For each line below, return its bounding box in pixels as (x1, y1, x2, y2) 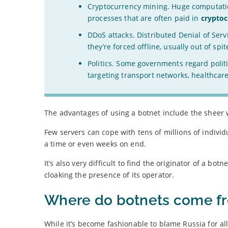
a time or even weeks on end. (44, 139, 146, 149)
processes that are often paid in (88, 13, 201, 23)
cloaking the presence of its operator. (44, 170, 175, 180)
